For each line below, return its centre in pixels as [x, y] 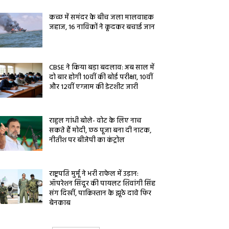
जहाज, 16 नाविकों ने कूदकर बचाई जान [102, 27]
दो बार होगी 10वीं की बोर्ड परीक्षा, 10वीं [101, 78]
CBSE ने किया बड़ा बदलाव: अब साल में [102, 68]
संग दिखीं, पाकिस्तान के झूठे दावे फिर [100, 194]
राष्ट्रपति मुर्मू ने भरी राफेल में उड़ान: [94, 174]
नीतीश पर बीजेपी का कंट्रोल [87, 141]
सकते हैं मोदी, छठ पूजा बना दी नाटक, [100, 131]
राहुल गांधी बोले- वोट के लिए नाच [96, 121]
